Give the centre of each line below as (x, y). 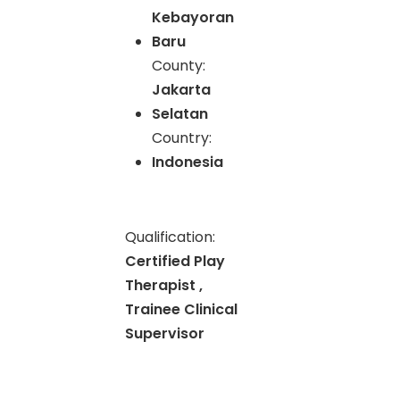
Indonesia (187, 162)
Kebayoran (192, 17)
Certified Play (175, 261)
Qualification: (170, 237)
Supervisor (164, 333)
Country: (181, 138)
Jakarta (181, 90)
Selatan (179, 114)
